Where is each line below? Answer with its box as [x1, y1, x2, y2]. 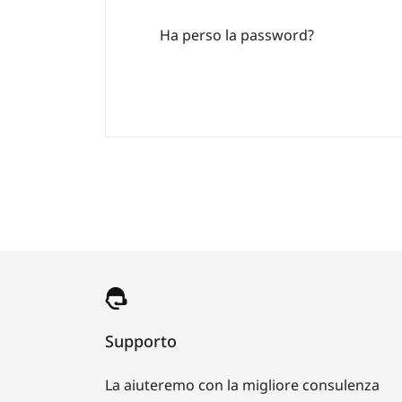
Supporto [105, 329, 177, 352]
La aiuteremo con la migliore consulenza [105, 374, 380, 395]
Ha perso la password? [160, 24, 314, 45]
